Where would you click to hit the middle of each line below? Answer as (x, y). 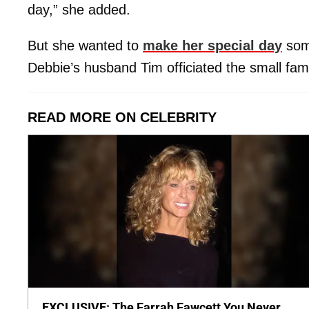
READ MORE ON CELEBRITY (122, 117)
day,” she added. (79, 9)
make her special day (212, 45)
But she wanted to (85, 45)
